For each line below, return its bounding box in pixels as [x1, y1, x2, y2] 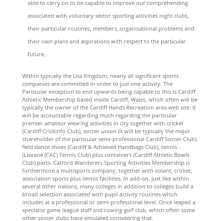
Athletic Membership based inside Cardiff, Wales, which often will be [22, 96, 197, 103]
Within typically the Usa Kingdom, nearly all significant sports [22, 72, 179, 79]
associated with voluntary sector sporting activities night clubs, [27, 12, 189, 19]
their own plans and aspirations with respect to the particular [27, 37, 186, 45]
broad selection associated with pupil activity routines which [22, 190, 178, 198]
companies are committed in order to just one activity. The [22, 80, 173, 87]
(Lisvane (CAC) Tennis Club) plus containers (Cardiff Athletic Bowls [22, 151, 189, 158]
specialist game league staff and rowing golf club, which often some [22, 206, 195, 214]
